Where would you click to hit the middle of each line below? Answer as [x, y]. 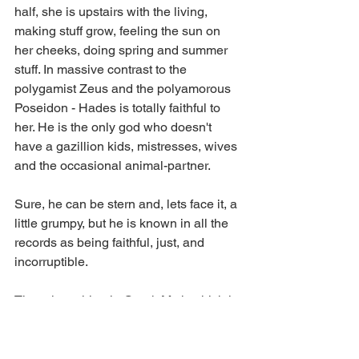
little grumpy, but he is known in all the [123, 224]
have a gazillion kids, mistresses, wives [127, 147]
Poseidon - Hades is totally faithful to [119, 108]
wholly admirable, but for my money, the [127, 320]
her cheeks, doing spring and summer [123, 50]
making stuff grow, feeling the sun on [119, 31]
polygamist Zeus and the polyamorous [124, 89]
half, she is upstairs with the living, [113, 12]
